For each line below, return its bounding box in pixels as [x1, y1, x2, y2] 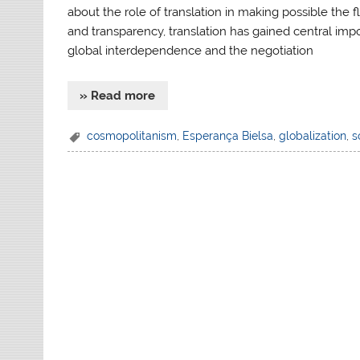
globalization [279, 129, 347, 142]
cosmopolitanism [87, 129, 178, 142]
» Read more [80, 88, 156, 104]
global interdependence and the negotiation [67, 43, 314, 58]
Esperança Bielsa [182, 129, 274, 142]
